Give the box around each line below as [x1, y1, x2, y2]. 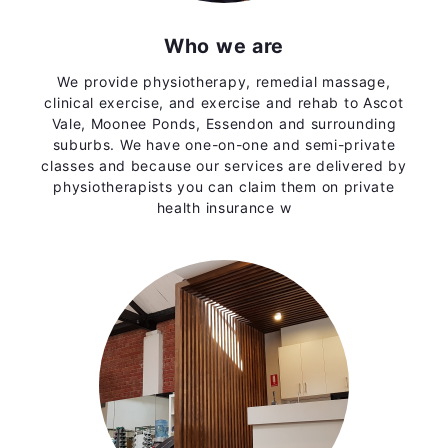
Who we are [164, 34, 284, 59]
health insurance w [156, 199, 292, 217]
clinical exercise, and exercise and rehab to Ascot [44, 94, 404, 112]
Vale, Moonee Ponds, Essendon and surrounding [51, 115, 397, 133]
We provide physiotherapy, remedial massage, [57, 73, 391, 91]
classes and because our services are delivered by [41, 157, 407, 175]
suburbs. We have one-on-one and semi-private [52, 136, 396, 154]
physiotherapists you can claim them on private [53, 178, 395, 196]
